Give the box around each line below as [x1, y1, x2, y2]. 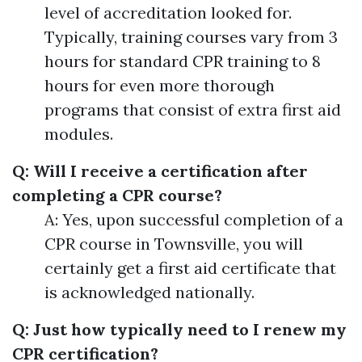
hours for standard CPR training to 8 [44, 51, 321, 72]
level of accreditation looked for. [44, 2, 292, 23]
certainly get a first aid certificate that [44, 258, 336, 279]
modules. [44, 124, 113, 145]
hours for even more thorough [44, 75, 275, 96]
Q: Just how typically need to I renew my [12, 319, 347, 340]
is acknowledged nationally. [44, 282, 255, 303]
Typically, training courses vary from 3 [44, 27, 338, 48]
